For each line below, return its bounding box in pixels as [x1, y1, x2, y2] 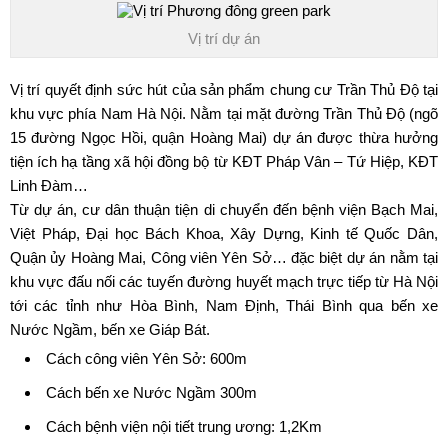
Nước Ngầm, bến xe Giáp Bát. [10, 320, 210, 338]
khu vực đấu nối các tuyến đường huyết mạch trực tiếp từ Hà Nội [10, 272, 438, 290]
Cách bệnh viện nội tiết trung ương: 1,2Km [46, 417, 322, 435]
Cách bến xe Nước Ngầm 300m [46, 383, 257, 401]
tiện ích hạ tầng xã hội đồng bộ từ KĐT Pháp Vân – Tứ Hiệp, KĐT [10, 152, 438, 170]
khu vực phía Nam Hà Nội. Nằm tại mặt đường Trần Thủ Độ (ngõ [10, 104, 438, 122]
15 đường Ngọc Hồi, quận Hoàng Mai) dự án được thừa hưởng [10, 128, 438, 146]
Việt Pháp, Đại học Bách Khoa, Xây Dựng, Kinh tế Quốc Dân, [10, 224, 438, 242]
